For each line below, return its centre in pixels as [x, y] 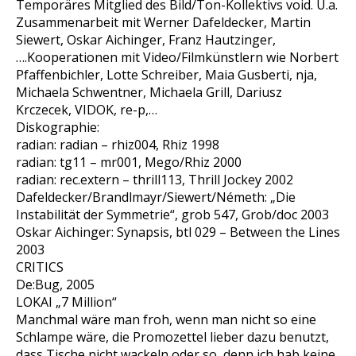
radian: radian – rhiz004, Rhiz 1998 [118, 145]
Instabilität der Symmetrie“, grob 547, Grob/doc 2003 [172, 215]
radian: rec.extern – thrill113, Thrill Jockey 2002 [155, 180]
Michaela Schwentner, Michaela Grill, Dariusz [149, 92]
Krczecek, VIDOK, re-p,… [87, 110]
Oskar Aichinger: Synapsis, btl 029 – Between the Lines [178, 232]
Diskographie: [58, 127]
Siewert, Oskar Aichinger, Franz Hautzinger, [146, 40]
